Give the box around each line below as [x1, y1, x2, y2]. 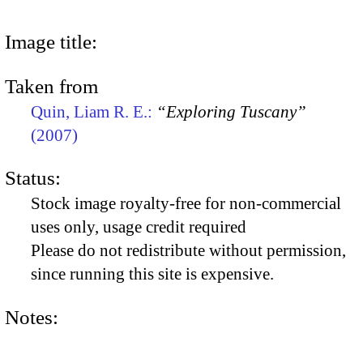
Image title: [5, 30, 97, 53]
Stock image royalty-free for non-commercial [31, 194, 341, 214]
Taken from [5, 75, 98, 97]
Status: [5, 167, 61, 190]
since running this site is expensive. [31, 264, 274, 284]
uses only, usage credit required [31, 217, 246, 237]
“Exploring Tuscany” [156, 101, 306, 122]
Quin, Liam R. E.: [31, 101, 156, 122]
